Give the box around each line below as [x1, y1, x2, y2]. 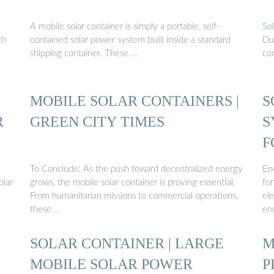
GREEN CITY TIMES [30, 113, 165, 130]
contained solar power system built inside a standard [30, 35, 231, 45]
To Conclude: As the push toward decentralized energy [30, 164, 243, 174]
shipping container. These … [30, 49, 138, 59]
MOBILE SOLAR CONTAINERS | [30, 92, 239, 109]
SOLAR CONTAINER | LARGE [30, 235, 224, 252]
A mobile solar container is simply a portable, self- [30, 22, 220, 32]
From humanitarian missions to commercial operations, [30, 191, 238, 201]
